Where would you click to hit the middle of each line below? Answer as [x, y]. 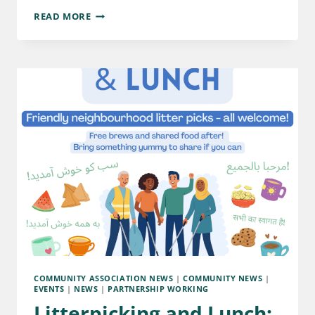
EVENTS [49, 288]
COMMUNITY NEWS [223, 278]
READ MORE [63, 17]
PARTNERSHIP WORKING [158, 288]
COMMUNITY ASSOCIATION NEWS [104, 278]
